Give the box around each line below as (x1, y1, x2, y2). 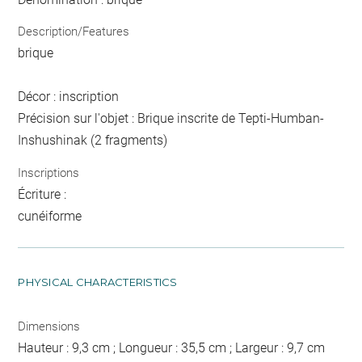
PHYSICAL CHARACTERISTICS (18, 275, 178, 288)
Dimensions (18, 318, 81, 334)
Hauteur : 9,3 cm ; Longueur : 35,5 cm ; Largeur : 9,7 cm (18, 339, 326, 356)
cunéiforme (18, 208, 82, 224)
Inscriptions (18, 165, 80, 180)
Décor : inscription (18, 89, 120, 105)
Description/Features (18, 24, 130, 40)
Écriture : (18, 186, 67, 202)
